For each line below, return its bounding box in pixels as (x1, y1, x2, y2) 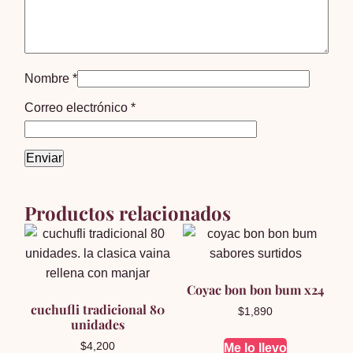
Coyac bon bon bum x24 (187, 281, 325, 298)
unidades (70, 315, 124, 333)
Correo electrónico (24, 100, 132, 114)
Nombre (24, 71, 73, 85)
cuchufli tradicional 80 (30, 300, 165, 318)
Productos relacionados (24, 199, 232, 225)
